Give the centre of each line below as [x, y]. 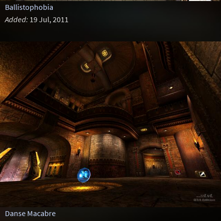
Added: [16, 19]
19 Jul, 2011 [48, 19]
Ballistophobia [29, 7]
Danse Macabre [30, 213]
